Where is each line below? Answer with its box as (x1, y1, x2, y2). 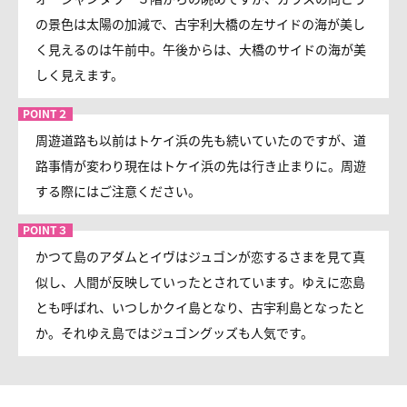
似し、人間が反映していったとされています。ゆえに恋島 (35, 272, 365, 291)
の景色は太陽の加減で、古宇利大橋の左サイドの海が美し (35, 14, 365, 33)
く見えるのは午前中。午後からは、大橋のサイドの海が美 (35, 39, 366, 58)
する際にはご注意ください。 (35, 181, 201, 200)
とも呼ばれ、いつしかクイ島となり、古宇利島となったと (35, 297, 365, 316)
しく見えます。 (35, 65, 124, 84)
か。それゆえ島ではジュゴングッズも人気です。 (35, 323, 313, 342)
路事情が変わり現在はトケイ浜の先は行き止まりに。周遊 (35, 155, 366, 174)
